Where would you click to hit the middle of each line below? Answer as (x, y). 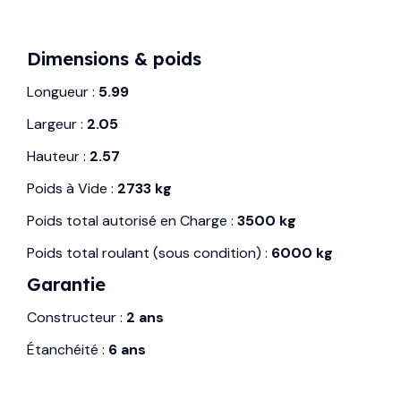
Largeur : (57, 124)
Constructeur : (77, 317)
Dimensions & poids (114, 58)
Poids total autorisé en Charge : (132, 220)
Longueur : (63, 91)
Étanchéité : (68, 349)
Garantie (66, 284)
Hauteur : (58, 156)
